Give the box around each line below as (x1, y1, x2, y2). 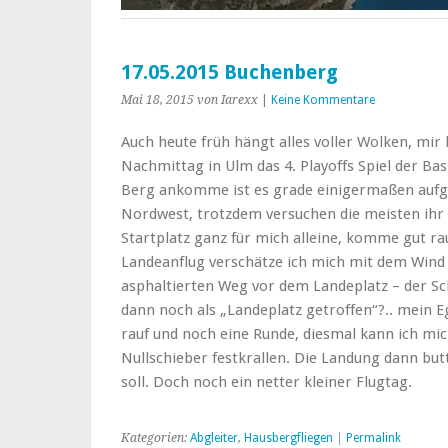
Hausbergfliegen (244, 430, 333, 445)
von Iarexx (197, 92, 258, 107)
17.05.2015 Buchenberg (121, 60, 338, 84)
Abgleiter (190, 430, 238, 445)
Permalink (346, 430, 401, 445)
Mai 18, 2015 (121, 92, 194, 107)
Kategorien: (121, 430, 190, 445)
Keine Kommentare (271, 92, 375, 107)
